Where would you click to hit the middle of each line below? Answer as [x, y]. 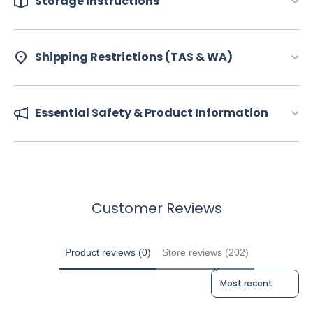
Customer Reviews [156, 208]
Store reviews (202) [205, 252]
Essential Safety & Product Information [152, 112]
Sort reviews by [242, 276]
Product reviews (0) [108, 252]
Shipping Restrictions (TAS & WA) [134, 57]
